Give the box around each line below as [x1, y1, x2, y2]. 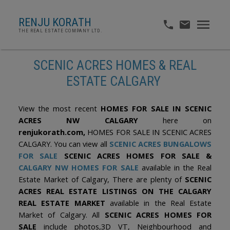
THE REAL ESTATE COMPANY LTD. [18, 28, 103, 33]
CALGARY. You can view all [18, 139, 109, 149]
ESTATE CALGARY [66, 73, 164, 89]
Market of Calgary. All [18, 209, 105, 220]
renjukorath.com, [18, 127, 88, 138]
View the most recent [18, 103, 101, 114]
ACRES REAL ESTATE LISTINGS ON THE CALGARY [18, 186, 212, 197]
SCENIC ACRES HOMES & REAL [33, 57, 197, 73]
